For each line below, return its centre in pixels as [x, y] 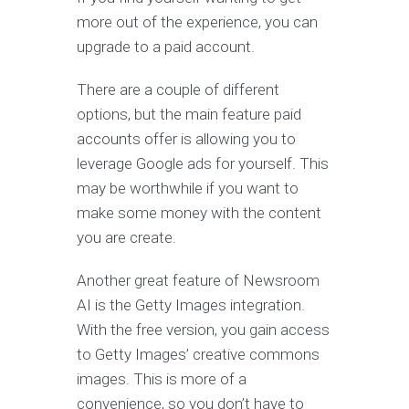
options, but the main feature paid [189, 115]
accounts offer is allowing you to [186, 139]
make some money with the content [199, 213]
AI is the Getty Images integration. [191, 305]
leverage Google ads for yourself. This [203, 164]
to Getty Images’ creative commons [198, 355]
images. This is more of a [162, 379]
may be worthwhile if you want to [188, 189]
